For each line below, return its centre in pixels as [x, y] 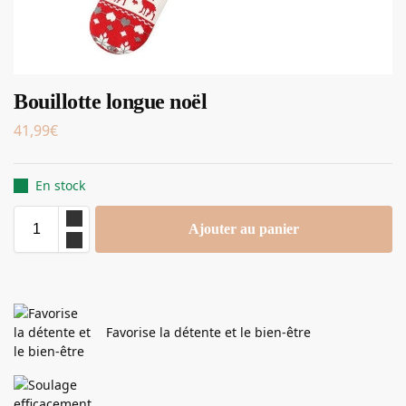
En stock [60, 186]
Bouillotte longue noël [110, 101]
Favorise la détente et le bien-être [208, 333]
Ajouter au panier [244, 229]
